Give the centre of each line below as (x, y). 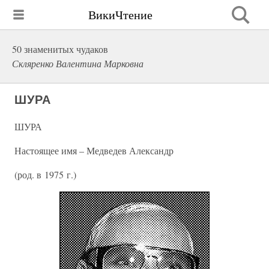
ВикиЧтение (120, 14)
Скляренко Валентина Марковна (78, 63)
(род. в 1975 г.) (45, 174)
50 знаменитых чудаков (60, 49)
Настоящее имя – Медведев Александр (94, 150)
